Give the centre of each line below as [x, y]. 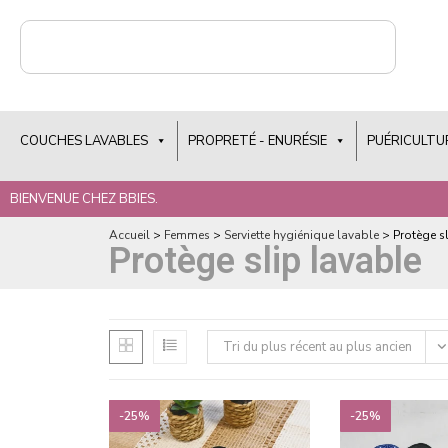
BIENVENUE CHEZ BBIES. [84, 198]
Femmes [187, 235]
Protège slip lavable [266, 261]
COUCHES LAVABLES [84, 140]
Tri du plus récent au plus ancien [318, 347]
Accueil [130, 235]
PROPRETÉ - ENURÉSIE [257, 140]
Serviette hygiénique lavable [302, 235]
